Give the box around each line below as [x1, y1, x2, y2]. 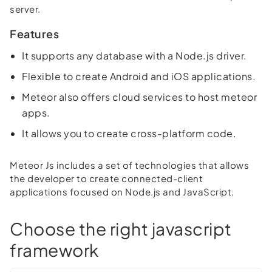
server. [10, 2, 41, 15]
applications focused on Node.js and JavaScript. [10, 185, 234, 197]
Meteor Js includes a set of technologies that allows [10, 158, 249, 171]
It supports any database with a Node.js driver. [22, 49, 247, 62]
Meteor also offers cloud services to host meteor [22, 90, 257, 103]
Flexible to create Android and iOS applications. [22, 69, 256, 83]
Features [10, 26, 59, 41]
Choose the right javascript [10, 217, 232, 239]
